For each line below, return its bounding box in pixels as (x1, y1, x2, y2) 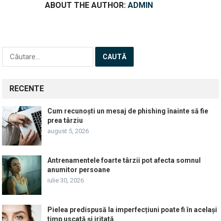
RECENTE (9, 84, 44, 94)
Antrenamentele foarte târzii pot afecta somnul (47, 156, 201, 165)
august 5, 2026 (47, 127, 89, 135)
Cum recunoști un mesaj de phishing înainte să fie (47, 107, 209, 115)
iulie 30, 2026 (47, 177, 84, 184)
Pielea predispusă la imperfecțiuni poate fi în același (47, 206, 218, 214)
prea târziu (47, 116, 83, 125)
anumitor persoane (47, 166, 110, 174)
